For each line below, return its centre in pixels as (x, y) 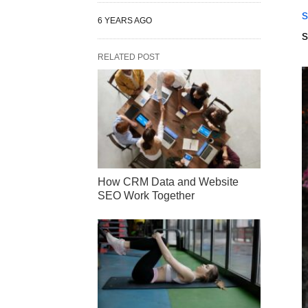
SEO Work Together (146, 195)
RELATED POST (129, 57)
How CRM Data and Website (168, 181)
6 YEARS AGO (125, 20)
